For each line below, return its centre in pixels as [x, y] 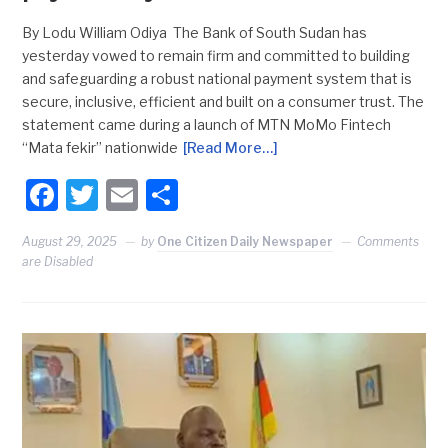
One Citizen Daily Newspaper [245, 241]
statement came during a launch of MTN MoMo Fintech [207, 124]
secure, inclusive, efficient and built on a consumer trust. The [223, 101]
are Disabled [58, 261]
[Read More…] [231, 147]
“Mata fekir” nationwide [100, 147]
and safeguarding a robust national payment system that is [217, 78]
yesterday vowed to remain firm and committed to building [216, 55]
